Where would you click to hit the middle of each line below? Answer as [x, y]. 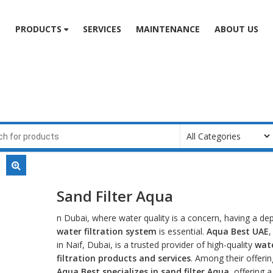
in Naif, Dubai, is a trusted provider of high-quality [155, 245]
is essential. [181, 232]
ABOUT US [236, 29]
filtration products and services [123, 258]
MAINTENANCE [168, 29]
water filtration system [106, 232]
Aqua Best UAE [237, 232]
